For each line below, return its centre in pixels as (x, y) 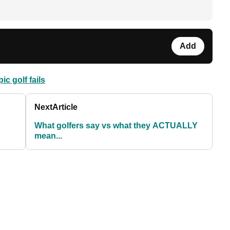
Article (65, 107)
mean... (49, 136)
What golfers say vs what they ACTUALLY (116, 126)
